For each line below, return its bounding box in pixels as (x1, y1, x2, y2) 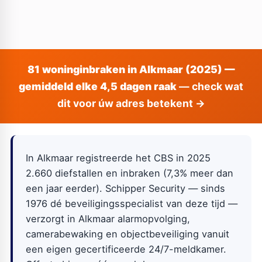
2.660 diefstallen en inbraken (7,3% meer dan (26, 167, 234, 180)
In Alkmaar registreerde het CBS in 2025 (26, 152, 211, 164)
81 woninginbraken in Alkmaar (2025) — (27, 63, 235, 75)
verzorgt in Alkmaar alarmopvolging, (26, 213, 191, 225)
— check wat (177, 80, 243, 92)
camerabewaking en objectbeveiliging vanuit (26, 228, 230, 240)
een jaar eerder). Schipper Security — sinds (26, 182, 226, 195)
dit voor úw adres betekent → (57, 96, 205, 109)
